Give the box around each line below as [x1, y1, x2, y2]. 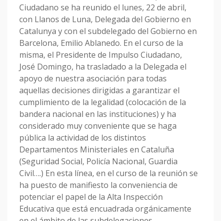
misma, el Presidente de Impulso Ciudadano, [19, 49, 182, 61]
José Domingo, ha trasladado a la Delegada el [19, 61, 186, 73]
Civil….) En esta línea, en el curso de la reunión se [19, 168, 198, 179]
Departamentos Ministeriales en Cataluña [19, 144, 174, 155]
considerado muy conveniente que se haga [19, 120, 177, 132]
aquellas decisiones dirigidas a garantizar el [19, 85, 180, 96]
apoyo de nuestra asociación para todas [19, 73, 167, 84]
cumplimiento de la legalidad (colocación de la [19, 97, 186, 108]
